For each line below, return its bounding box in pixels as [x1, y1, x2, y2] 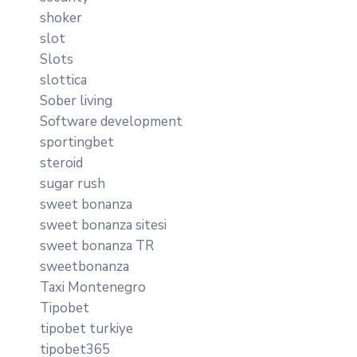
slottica [40, 70, 87, 89]
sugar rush [40, 174, 105, 193]
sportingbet [40, 132, 114, 151]
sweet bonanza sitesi [40, 215, 167, 234]
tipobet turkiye [40, 319, 133, 338]
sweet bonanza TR [40, 236, 154, 255]
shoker [40, 8, 82, 27]
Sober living [40, 91, 112, 110]
